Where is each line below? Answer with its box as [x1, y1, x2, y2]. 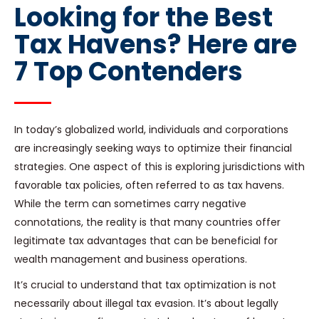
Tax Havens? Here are [14, 26, 297, 63]
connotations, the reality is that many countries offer [14, 215, 281, 230]
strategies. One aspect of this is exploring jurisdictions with [14, 159, 305, 174]
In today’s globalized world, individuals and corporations [14, 122, 288, 137]
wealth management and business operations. [14, 252, 247, 267]
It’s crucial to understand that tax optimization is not [14, 278, 276, 293]
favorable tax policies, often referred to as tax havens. [14, 178, 284, 193]
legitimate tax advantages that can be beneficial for [14, 234, 278, 249]
